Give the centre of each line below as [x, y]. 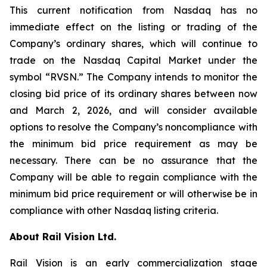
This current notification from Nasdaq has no [133, 10]
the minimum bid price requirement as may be [133, 144]
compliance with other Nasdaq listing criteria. [114, 210]
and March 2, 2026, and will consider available [133, 110]
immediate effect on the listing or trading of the [133, 27]
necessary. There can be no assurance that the [133, 160]
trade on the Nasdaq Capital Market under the [133, 60]
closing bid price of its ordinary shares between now [133, 94]
